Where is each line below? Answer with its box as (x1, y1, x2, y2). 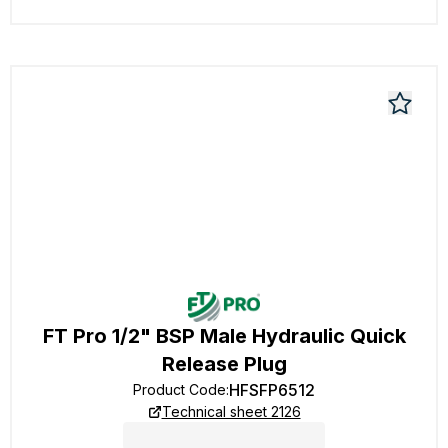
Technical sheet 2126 (161, 403, 301, 420)
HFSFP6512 (229, 380, 315, 400)
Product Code (133, 381, 226, 398)
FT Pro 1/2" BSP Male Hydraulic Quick (42, 324, 406, 348)
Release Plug (161, 352, 287, 376)
